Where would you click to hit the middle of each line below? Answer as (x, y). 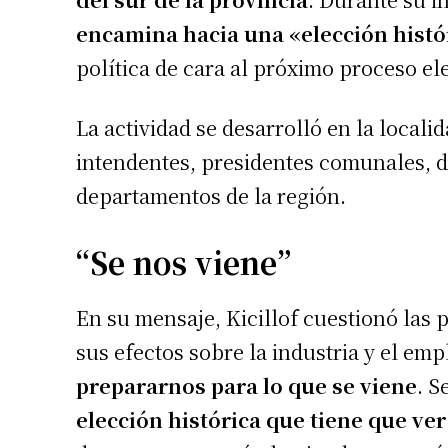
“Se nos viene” (183, 261)
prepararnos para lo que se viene (246, 385)
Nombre (406, 406)
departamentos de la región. (211, 195)
